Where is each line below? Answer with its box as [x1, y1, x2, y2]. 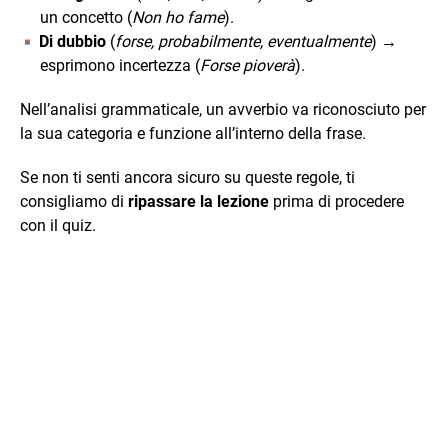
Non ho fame [132, 8, 224, 27]
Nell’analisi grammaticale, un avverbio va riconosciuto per [20, 100, 426, 119]
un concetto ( [40, 8, 132, 27]
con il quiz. [20, 216, 96, 235]
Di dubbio [39, 32, 106, 51]
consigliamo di [20, 192, 128, 211]
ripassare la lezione [128, 192, 269, 211]
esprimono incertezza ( [40, 56, 200, 75]
